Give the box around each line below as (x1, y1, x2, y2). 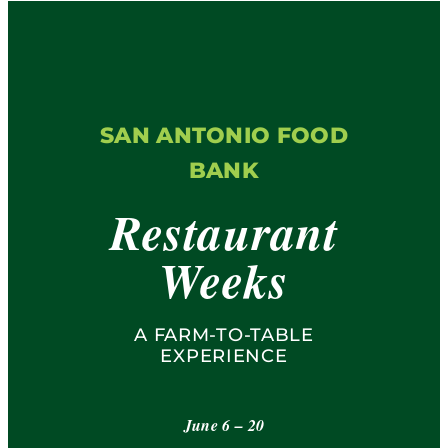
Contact (21, 142, 88, 161)
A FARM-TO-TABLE (134, 324, 314, 345)
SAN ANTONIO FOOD (99, 121, 349, 149)
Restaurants (21, 10, 123, 29)
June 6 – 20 (183, 414, 265, 436)
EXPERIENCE (160, 345, 288, 366)
